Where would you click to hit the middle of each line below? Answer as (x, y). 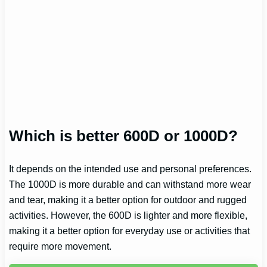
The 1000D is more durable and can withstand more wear (130, 184)
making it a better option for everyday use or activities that (130, 231)
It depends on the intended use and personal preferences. (131, 169)
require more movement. (60, 246)
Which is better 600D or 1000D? (124, 136)
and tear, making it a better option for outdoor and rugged (128, 200)
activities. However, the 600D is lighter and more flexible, (128, 215)
